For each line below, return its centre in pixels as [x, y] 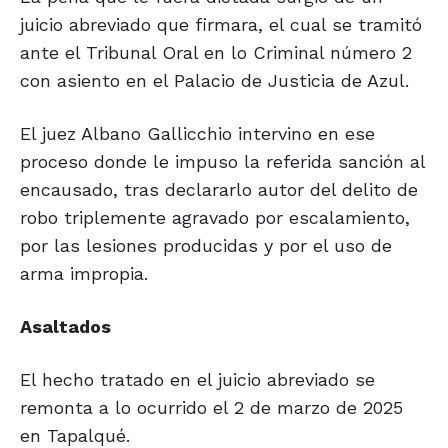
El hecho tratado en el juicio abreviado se [197, 380]
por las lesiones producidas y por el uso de [206, 246]
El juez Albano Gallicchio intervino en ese [197, 134]
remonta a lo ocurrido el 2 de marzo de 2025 [211, 408]
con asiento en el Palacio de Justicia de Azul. [214, 81]
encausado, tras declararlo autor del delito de [219, 190]
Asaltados [65, 327]
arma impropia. [84, 274]
